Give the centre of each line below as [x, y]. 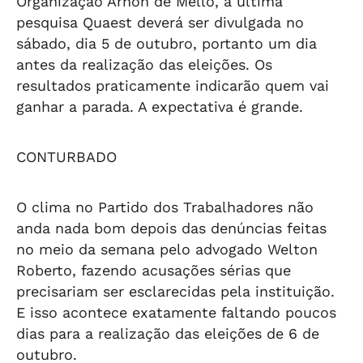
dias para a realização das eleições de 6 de [168, 333]
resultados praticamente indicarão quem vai [173, 85]
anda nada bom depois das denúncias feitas [171, 228]
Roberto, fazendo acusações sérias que [154, 270]
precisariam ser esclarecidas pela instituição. [175, 291]
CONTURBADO [66, 157]
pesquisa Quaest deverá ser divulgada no [160, 22]
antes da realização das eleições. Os [144, 64]
